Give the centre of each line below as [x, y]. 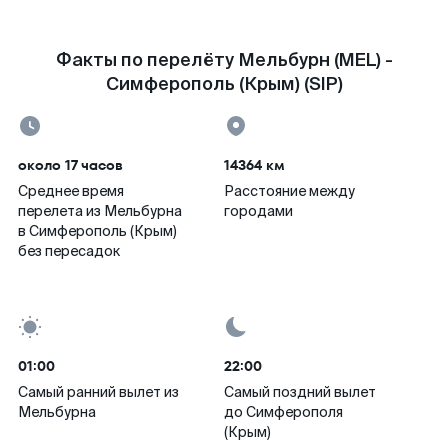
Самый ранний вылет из [98, 392]
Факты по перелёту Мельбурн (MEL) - [224, 60]
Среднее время [71, 191]
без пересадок [69, 251]
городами [258, 211]
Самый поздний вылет [300, 392]
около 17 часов [70, 165]
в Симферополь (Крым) [97, 231]
